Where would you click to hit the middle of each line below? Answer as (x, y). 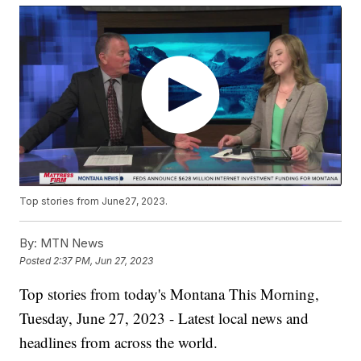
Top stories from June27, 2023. (94, 201)
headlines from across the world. (119, 342)
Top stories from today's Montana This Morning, (170, 294)
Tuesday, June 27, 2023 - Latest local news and (164, 318)
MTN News (71, 243)
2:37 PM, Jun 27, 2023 (104, 260)
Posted (37, 260)
